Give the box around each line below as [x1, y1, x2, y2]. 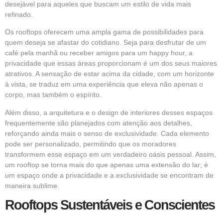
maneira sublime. [5, 181, 59, 190]
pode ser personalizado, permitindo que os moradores [5, 139, 176, 148]
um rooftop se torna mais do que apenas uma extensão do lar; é [5, 160, 208, 169]
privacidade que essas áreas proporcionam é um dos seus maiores [5, 59, 217, 68]
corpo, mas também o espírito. [5, 91, 102, 99]
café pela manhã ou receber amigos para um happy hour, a [5, 49, 193, 57]
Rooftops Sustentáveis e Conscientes [5, 198, 215, 213]
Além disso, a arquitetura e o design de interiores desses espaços [5, 108, 213, 116]
